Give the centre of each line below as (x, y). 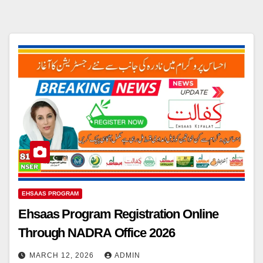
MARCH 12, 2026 (63, 256)
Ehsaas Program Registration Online (118, 214)
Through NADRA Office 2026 (97, 233)
